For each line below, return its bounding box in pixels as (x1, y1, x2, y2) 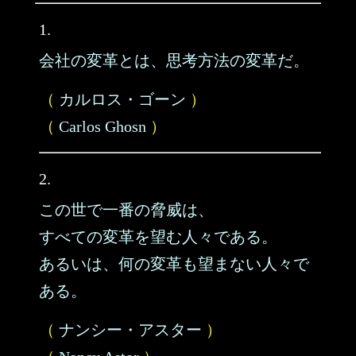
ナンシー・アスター (59, 321, 202, 339)
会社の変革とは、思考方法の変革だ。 (39, 52, 309, 69)
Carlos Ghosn (59, 118, 146, 135)
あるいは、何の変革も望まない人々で (39, 255, 309, 273)
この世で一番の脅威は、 (39, 201, 214, 219)
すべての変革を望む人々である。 (39, 228, 277, 246)
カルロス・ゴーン (59, 91, 186, 108)
